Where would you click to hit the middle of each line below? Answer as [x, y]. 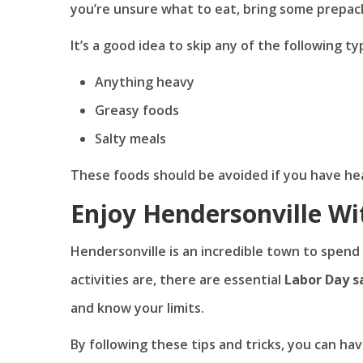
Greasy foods [137, 110]
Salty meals [130, 138]
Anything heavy [145, 81]
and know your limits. [137, 307]
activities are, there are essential [177, 279]
